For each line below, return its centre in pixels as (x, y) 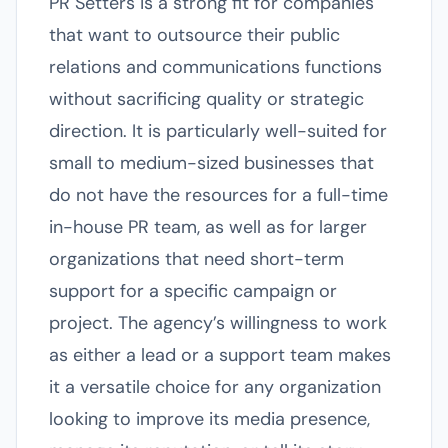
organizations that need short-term (196, 259)
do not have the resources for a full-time (218, 195)
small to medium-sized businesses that (211, 163)
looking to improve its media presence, (209, 419)
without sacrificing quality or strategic (206, 99)
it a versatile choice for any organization (215, 387)
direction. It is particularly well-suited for (218, 131)
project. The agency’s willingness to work (218, 323)
